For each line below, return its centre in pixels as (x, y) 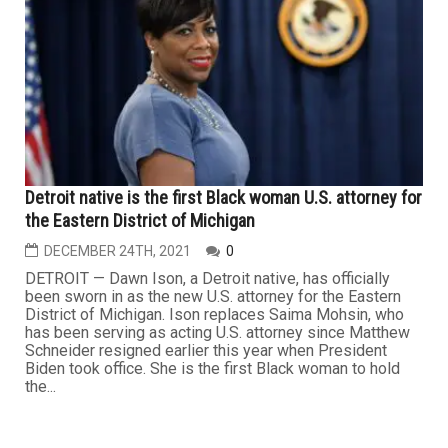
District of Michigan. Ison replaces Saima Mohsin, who (214, 315)
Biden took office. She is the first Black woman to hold (212, 369)
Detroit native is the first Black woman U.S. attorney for (223, 198)
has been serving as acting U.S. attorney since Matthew (217, 333)
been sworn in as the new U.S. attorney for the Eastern (213, 297)
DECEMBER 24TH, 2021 (117, 251)
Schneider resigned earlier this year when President (206, 351)
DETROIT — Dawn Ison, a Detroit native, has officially (207, 279)
